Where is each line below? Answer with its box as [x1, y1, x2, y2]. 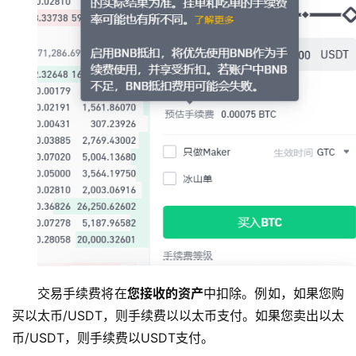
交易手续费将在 [37, 284, 127, 301]
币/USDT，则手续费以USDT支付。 [12, 329, 214, 346]
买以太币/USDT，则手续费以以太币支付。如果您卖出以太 [12, 307, 344, 323]
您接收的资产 [126, 284, 204, 301]
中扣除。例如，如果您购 [203, 284, 345, 301]
